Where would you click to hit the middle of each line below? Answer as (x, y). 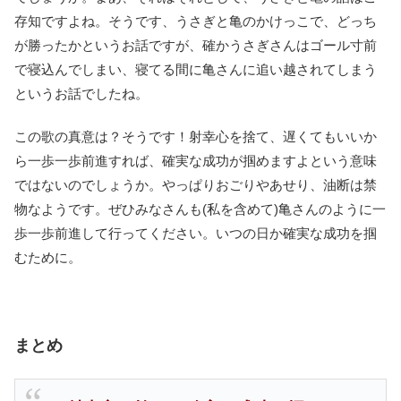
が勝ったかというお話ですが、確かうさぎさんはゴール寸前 (196, 46)
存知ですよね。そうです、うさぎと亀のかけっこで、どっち (196, 21)
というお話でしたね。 (81, 94)
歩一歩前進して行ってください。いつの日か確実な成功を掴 (196, 234)
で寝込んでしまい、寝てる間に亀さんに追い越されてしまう (196, 70)
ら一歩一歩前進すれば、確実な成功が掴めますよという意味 (196, 161)
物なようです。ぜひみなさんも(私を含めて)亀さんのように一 (200, 209)
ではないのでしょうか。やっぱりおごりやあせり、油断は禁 (196, 185)
